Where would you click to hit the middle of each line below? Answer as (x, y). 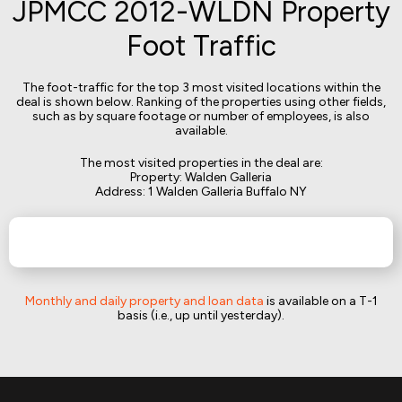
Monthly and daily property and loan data (144, 301)
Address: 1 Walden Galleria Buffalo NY (201, 192)
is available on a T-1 (320, 301)
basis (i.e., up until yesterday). (201, 315)
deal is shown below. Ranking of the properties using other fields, (201, 102)
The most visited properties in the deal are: (201, 163)
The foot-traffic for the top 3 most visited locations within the (201, 87)
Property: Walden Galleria (201, 177)
